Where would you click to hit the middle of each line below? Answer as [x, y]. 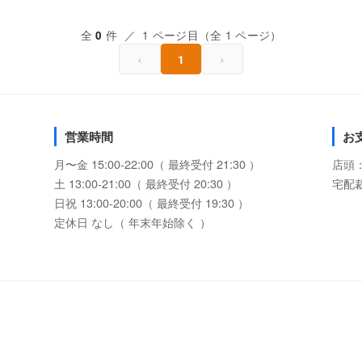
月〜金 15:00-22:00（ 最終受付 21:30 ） [158, 164]
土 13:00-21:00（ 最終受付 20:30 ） [146, 183]
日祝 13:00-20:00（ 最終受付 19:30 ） [152, 202]
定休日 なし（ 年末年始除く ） [133, 222]
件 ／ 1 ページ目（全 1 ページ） [192, 35]
